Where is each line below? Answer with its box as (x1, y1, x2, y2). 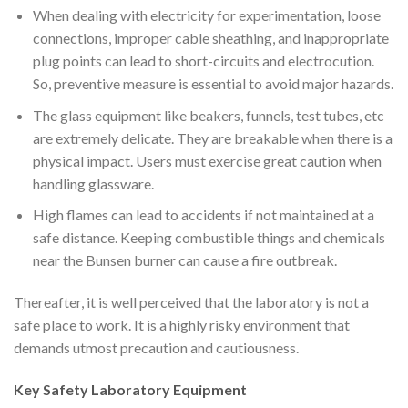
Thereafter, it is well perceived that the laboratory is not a (14, 293, 369, 311)
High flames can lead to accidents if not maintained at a (32, 206, 374, 224)
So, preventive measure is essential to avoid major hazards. (32, 75, 393, 93)
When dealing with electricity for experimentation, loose (32, 6, 381, 25)
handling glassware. (32, 174, 154, 192)
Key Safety (14, 380, 91, 398)
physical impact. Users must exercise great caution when (32, 151, 382, 169)
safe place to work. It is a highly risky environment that (14, 316, 350, 334)
